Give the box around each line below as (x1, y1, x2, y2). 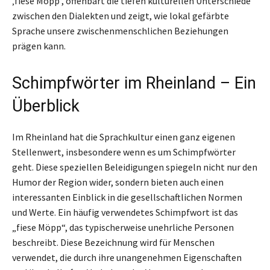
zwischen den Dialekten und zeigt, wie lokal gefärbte (12, 9, 229, 22)
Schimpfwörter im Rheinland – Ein (12, 73, 256, 93)
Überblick (12, 96, 80, 116)
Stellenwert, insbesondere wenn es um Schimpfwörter (12, 145, 236, 158)
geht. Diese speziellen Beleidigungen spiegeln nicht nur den (12, 160, 257, 173)
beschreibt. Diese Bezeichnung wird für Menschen (12, 236, 215, 248)
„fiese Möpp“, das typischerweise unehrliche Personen (12, 221, 234, 233)
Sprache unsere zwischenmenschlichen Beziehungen (12, 24, 228, 37)
